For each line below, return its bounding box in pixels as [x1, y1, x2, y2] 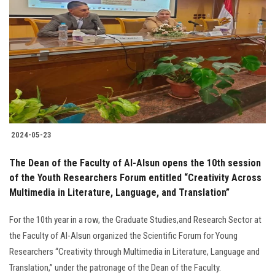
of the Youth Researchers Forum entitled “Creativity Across [9, 172, 261, 184]
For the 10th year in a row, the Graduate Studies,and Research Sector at [9, 214, 261, 226]
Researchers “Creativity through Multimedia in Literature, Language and [9, 246, 260, 258]
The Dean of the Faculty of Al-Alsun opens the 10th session [9, 157, 261, 169]
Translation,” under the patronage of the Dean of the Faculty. [9, 262, 221, 274]
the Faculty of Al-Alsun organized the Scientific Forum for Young [9, 230, 238, 242]
